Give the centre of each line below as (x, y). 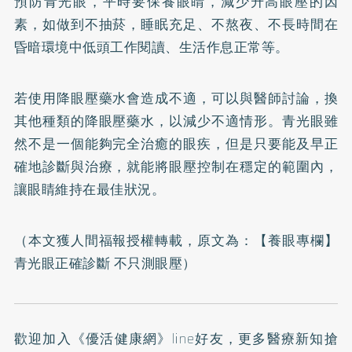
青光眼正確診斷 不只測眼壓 (98, 263)
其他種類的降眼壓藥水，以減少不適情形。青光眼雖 (176, 121)
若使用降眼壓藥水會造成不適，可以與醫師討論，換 (176, 98)
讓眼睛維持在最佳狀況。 (90, 189)
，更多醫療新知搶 (281, 338)
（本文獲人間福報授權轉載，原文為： (134, 240)
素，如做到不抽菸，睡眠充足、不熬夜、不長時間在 (176, 24)
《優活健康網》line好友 (147, 338)
